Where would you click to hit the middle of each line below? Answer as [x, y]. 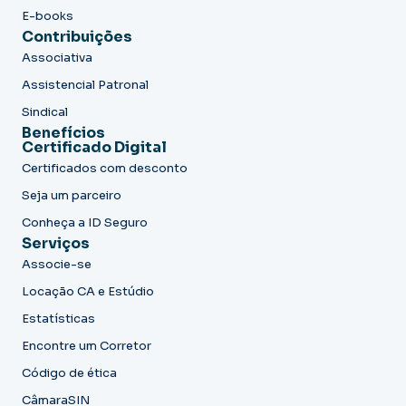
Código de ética [69, 372]
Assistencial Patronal [85, 84]
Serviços [56, 243]
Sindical [45, 111]
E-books [48, 15]
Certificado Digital [94, 147]
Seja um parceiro [72, 195]
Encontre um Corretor [87, 345]
